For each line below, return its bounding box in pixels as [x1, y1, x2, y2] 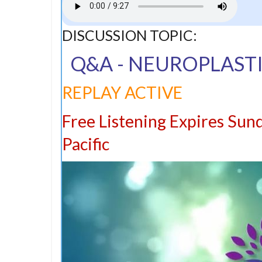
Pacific [62, 133, 109, 154]
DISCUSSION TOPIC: [62, 26, 197, 44]
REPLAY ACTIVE [62, 82, 182, 102]
